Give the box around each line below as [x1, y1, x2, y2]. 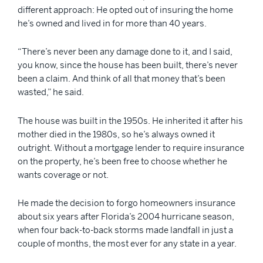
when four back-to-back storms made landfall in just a [18, 224, 233, 236]
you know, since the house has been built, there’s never [18, 59, 238, 71]
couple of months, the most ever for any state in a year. [18, 238, 238, 249]
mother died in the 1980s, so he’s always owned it [18, 128, 215, 140]
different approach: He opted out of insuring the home [18, 4, 233, 15]
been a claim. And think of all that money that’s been [18, 73, 225, 85]
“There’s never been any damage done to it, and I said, [18, 46, 232, 58]
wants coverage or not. [18, 168, 110, 180]
